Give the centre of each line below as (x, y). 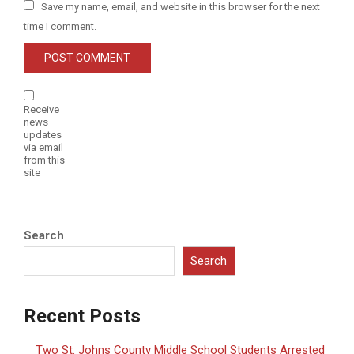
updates (43, 135)
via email (43, 148)
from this (44, 160)
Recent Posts (82, 316)
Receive (41, 110)
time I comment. (60, 26)
